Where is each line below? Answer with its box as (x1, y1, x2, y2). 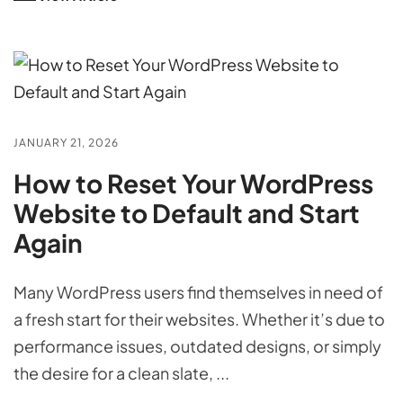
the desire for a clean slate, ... (13, 362, 229, 383)
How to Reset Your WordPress (13, 166, 373, 199)
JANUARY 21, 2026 (13, 135, 119, 149)
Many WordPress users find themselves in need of (13, 281, 383, 302)
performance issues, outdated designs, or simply (13, 335, 381, 356)
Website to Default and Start (13, 196, 360, 228)
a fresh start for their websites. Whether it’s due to (13, 308, 385, 329)
